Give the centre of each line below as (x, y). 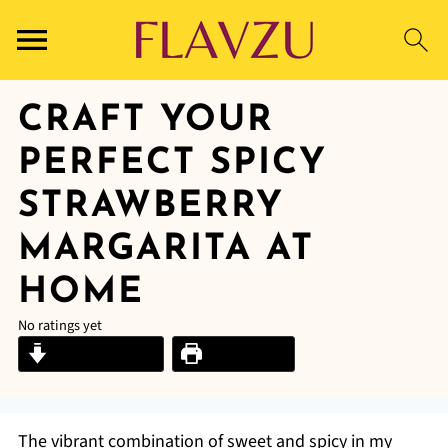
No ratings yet (59, 325)
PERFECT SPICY (172, 164)
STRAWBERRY (150, 207)
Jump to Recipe (101, 353)
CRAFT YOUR (145, 121)
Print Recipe (244, 353)
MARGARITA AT (165, 250)
